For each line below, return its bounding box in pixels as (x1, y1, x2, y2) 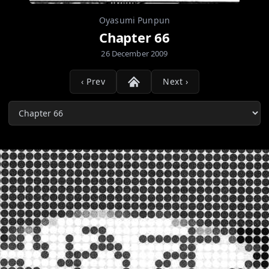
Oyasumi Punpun (99, 14, 170, 26)
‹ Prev (81, 76, 105, 87)
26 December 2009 (101, 48, 168, 59)
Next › (163, 76, 188, 87)
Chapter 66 (99, 28, 170, 46)
